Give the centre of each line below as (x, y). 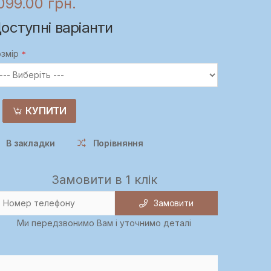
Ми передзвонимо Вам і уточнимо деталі (104, 223)
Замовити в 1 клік (104, 179)
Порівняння (118, 143)
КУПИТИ (46, 111)
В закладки (31, 143)
